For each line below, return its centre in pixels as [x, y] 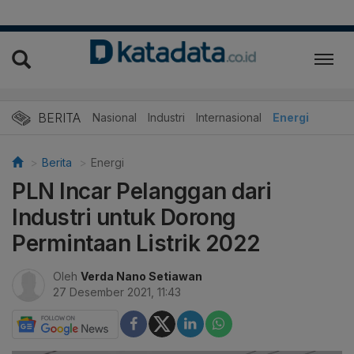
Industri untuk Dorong [124, 217]
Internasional [229, 117]
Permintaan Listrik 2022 [136, 243]
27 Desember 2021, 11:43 [117, 292]
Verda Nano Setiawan [141, 276]
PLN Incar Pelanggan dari [141, 191]
